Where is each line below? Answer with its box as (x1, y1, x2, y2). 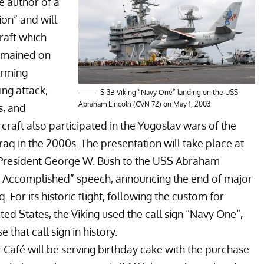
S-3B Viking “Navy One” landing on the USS (100, 87, 239, 97)
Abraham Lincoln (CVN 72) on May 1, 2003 (78, 99, 211, 108)
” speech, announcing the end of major (70, 171, 252, 185)
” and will (14, 12, 57, 26)
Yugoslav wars (138, 118, 206, 132)
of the (206, 118, 236, 132)
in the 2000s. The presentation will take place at (15, 136, 244, 150)
